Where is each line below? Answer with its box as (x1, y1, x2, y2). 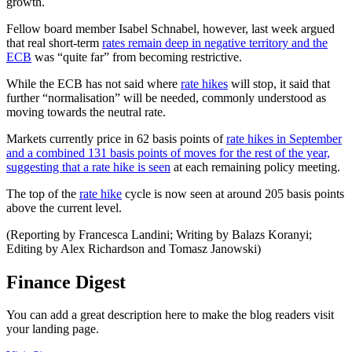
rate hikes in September (226, 131, 342, 145)
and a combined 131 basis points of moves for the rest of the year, (6, 145, 330, 159)
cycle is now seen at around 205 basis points (122, 186, 344, 200)
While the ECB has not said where (6, 76, 181, 90)
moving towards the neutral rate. (6, 104, 166, 119)
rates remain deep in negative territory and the (102, 35, 328, 49)
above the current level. (6, 200, 122, 214)
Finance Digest (6, 271, 126, 292)
